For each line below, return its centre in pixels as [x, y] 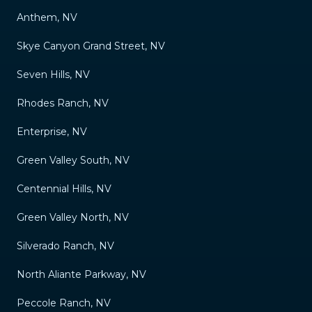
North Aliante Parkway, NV [81, 274]
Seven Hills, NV [53, 74]
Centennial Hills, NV [64, 188]
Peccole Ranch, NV [64, 303]
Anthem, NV [47, 17]
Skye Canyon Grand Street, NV [91, 46]
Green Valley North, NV [73, 217]
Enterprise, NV [52, 131]
